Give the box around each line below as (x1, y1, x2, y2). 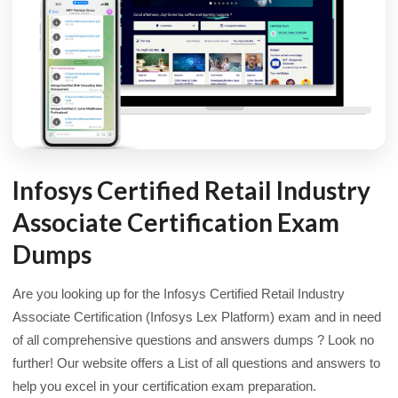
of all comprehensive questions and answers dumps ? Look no (12, 332, 374, 347)
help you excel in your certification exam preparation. (12, 378, 316, 394)
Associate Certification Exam (12, 206, 339, 237)
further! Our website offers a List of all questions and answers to (12, 355, 380, 370)
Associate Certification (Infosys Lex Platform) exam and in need (12, 309, 381, 324)
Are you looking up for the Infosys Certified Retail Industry (12, 286, 345, 301)
